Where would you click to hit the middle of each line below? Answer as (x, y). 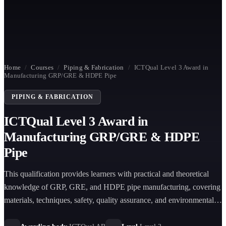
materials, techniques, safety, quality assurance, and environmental (109, 200)
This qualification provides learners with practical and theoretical (106, 174)
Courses (42, 67)
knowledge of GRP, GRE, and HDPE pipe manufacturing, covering (112, 187)
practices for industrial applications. (60, 213)
